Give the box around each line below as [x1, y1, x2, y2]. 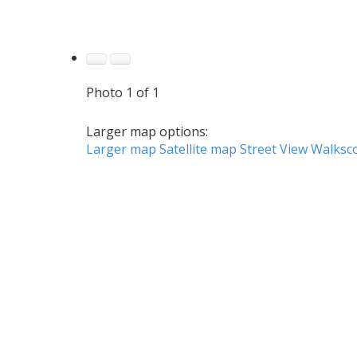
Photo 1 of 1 [85, 84, 159, 102]
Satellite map [159, 140, 237, 159]
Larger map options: [85, 123, 208, 141]
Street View [239, 140, 308, 159]
